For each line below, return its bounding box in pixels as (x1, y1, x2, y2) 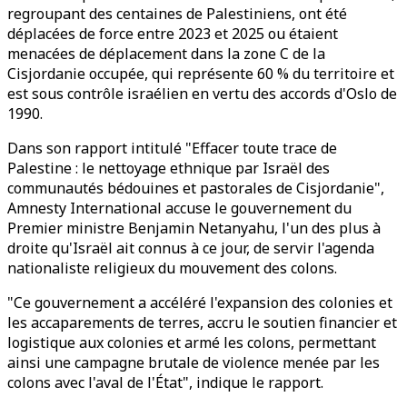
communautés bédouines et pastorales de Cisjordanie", (7, 178, 384, 198)
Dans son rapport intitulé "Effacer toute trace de (7, 138, 337, 158)
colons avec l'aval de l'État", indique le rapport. (7, 372, 323, 392)
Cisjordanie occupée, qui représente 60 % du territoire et (7, 64, 394, 84)
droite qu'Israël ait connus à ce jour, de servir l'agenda (7, 238, 374, 258)
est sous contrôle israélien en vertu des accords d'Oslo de (7, 84, 397, 104)
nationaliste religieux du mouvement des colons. (7, 258, 337, 278)
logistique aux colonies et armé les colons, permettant (7, 333, 376, 352)
